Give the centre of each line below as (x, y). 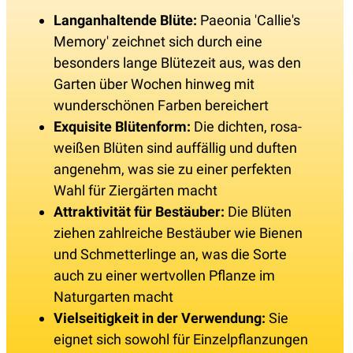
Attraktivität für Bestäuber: (139, 212)
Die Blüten (258, 212)
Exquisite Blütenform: (124, 127)
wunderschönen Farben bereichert (161, 106)
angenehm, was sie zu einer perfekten (173, 169)
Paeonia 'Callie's (250, 20)
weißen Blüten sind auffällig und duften (175, 148)
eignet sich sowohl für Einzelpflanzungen (181, 340)
